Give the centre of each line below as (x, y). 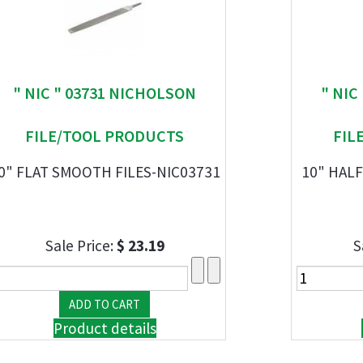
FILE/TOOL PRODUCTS (105, 136)
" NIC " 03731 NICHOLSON (105, 93)
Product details (105, 328)
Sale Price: (81, 246)
